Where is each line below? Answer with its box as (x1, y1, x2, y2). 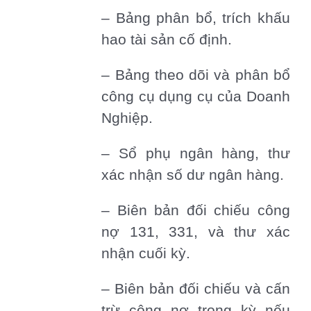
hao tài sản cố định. (101, 31, 233, 49)
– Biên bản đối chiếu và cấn (101, 280, 290, 298)
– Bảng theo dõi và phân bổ (101, 67, 290, 84)
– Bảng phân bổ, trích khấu (101, 10, 290, 27)
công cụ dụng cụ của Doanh (101, 88, 290, 106)
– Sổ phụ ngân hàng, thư (101, 145, 290, 162)
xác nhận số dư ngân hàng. (101, 167, 285, 184)
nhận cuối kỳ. (101, 245, 191, 262)
